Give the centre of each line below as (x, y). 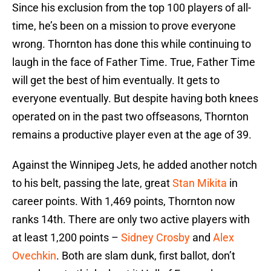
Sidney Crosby (155, 238)
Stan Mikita (200, 183)
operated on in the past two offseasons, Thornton (130, 117)
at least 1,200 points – (67, 238)
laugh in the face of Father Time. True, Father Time (134, 62)
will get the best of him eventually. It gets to (116, 80)
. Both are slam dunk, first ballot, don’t (146, 256)
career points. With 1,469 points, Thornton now (124, 201)
